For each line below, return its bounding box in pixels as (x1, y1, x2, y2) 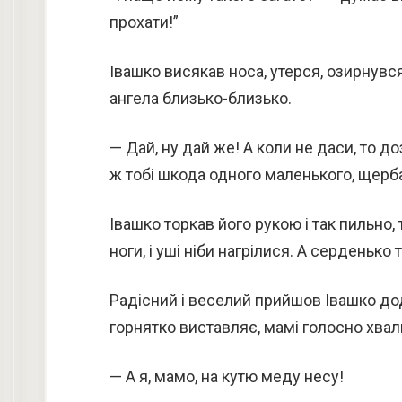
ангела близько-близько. (109, 89, 292, 108)
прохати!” (109, 13, 179, 31)
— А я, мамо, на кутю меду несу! (109, 367, 344, 386)
